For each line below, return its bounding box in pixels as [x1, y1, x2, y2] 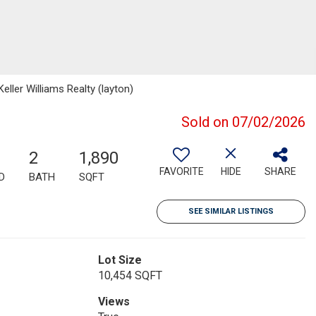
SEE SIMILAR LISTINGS [188, 207, 274, 216]
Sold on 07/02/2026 [181, 114, 305, 130]
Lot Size [97, 253, 142, 267]
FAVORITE [159, 166, 204, 177]
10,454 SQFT [97, 269, 162, 282]
